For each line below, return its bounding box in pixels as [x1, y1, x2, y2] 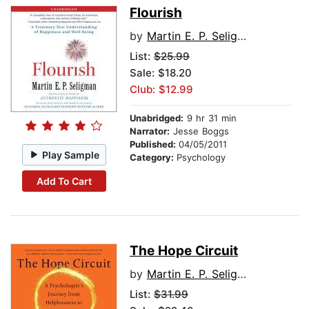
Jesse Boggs [170, 126, 229, 137]
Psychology [177, 152, 226, 163]
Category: [130, 152, 177, 163]
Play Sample [42, 148, 100, 161]
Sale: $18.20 [130, 66, 192, 80]
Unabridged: [130, 112, 183, 124]
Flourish [130, 5, 182, 21]
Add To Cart [36, 175, 92, 187]
